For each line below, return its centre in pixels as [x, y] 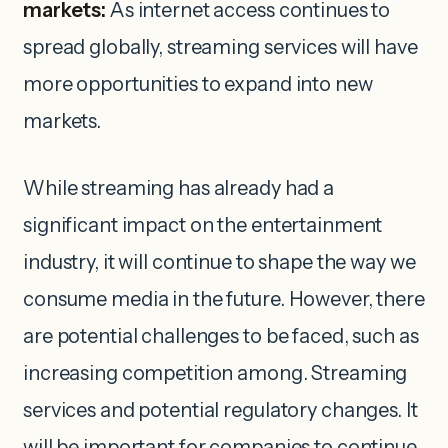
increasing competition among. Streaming [215, 372]
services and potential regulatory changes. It [220, 409]
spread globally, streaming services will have [220, 46]
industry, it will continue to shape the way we [219, 261]
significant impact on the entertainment [203, 224]
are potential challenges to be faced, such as [221, 335]
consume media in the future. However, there [224, 298]
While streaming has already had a [179, 187]
